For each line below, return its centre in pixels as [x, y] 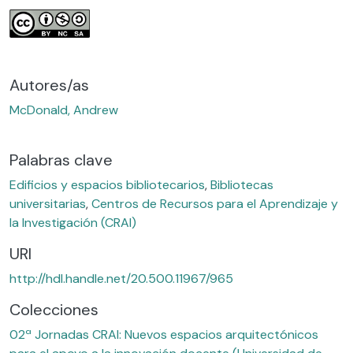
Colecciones [54, 309]
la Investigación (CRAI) [73, 222]
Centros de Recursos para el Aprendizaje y [215, 203]
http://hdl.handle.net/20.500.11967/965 [121, 278]
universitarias [48, 203]
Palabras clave [61, 160]
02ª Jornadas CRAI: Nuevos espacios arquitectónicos [164, 334]
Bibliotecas [242, 184]
